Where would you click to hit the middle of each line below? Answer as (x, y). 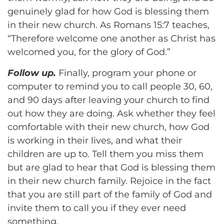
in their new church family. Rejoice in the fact (109, 181)
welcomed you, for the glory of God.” (89, 52)
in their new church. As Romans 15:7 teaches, (108, 25)
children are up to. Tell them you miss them (105, 154)
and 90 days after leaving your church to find (108, 100)
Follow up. (33, 73)
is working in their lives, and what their (95, 140)
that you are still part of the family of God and (110, 194)
